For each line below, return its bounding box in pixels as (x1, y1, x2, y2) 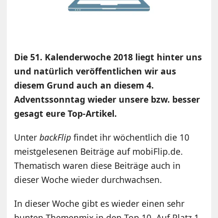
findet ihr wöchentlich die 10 (73, 131, 190, 143)
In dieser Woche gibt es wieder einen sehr (14, 197, 185, 209)
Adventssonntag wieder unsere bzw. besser (14, 93, 200, 105)
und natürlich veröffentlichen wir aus (14, 65, 177, 77)
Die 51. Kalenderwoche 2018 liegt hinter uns (14, 51, 202, 63)
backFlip (39, 131, 74, 143)
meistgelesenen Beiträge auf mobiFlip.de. (14, 145, 183, 157)
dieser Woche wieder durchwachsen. (14, 173, 163, 185)
